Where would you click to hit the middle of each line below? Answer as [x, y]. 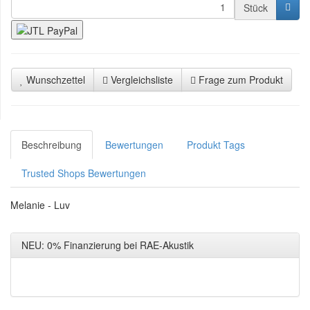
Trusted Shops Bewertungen [84, 173]
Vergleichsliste [142, 80]
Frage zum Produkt [241, 80]
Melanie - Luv [40, 205]
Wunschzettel [56, 80]
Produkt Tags [216, 145]
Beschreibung [52, 145]
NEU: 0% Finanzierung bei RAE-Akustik [108, 245]
